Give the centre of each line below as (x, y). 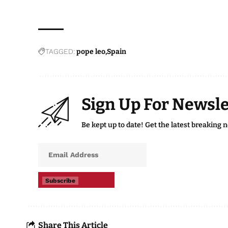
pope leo (91, 52)
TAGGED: (60, 52)
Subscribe (61, 181)
